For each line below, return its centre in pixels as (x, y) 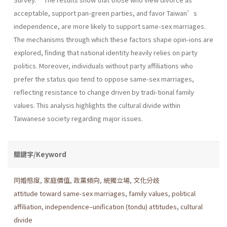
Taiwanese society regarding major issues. (78, 118)
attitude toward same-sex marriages (69, 193)
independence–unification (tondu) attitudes (111, 206)
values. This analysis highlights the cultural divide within (97, 105)
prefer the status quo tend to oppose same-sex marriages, (104, 79)
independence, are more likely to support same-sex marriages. (110, 26)
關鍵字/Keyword (40, 154)
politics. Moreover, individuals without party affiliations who (103, 65)
